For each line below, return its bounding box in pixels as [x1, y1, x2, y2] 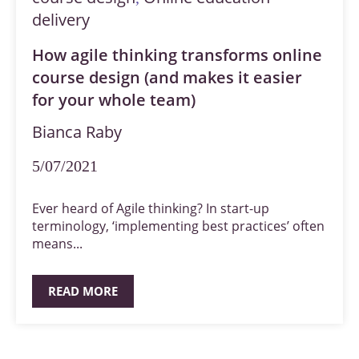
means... [32, 234, 83, 252]
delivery [32, 8, 90, 30]
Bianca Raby [32, 120, 122, 143]
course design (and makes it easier [32, 66, 302, 88]
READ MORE [48, 282, 118, 299]
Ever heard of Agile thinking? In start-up [32, 199, 269, 217]
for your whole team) [32, 88, 196, 111]
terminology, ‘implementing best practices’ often [32, 216, 325, 235]
